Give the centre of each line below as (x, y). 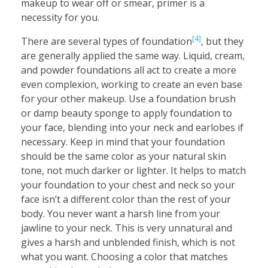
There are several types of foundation (106, 41)
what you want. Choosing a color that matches (124, 256)
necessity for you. (60, 17)
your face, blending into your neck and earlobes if (132, 127)
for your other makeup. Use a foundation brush (128, 98)
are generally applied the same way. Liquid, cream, (133, 55)
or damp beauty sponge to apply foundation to (127, 113)
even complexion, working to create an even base (132, 84)
